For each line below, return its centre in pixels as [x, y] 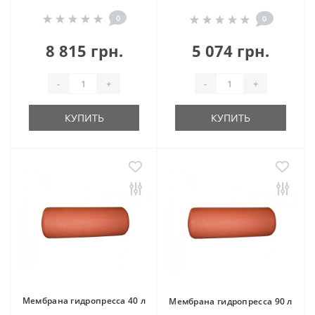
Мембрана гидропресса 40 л [84, 301]
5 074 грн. [231, 51]
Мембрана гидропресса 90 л [231, 301]
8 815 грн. [84, 51]
